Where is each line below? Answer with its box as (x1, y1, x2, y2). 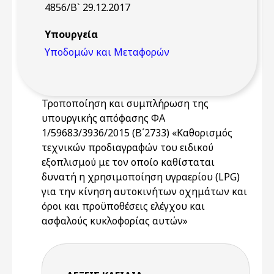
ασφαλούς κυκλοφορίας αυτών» (42, 214, 188, 228)
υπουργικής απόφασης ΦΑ (42, 111, 165, 125)
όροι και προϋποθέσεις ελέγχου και (42, 199, 205, 213)
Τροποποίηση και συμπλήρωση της (42, 97, 209, 110)
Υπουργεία (45, 28, 98, 41)
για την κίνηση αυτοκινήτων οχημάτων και (42, 185, 247, 198)
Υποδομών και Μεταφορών (45, 45, 169, 59)
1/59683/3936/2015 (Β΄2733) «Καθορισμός (42, 126, 232, 139)
